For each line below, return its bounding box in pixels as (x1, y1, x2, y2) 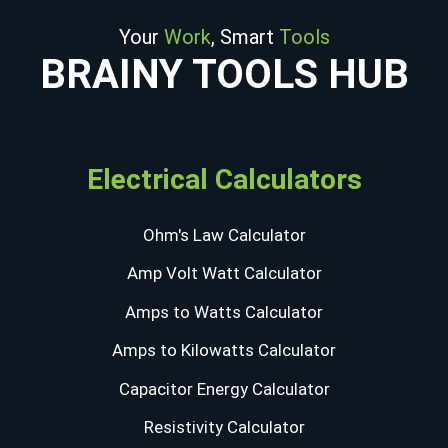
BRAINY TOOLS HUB (39, 50, 409, 98)
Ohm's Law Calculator (142, 224, 306, 245)
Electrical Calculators (86, 162, 362, 196)
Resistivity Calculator (143, 417, 305, 438)
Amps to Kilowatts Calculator (112, 340, 336, 361)
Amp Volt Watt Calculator (126, 263, 322, 284)
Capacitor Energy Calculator (118, 378, 330, 399)
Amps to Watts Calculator (125, 301, 323, 322)
